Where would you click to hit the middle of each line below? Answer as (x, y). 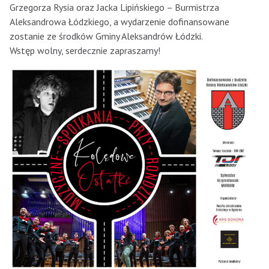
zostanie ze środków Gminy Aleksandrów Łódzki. (106, 36)
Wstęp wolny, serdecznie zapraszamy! (85, 51)
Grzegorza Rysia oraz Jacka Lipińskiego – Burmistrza (114, 8)
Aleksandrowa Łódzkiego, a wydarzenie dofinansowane (119, 22)
